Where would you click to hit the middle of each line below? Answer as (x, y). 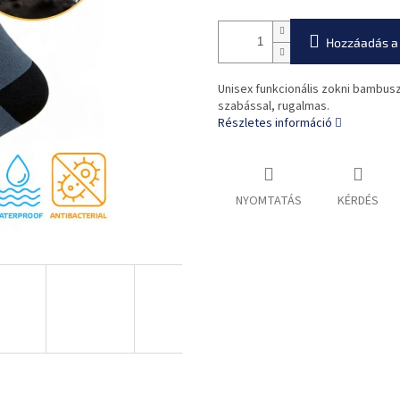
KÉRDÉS (358, 201)
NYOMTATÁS (269, 201)
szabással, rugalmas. (274, 107)
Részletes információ (275, 124)
